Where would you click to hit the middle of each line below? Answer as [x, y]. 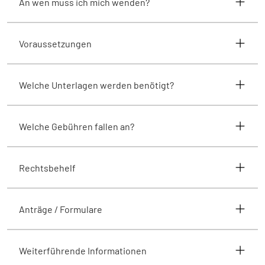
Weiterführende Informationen [83, 250]
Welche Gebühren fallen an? [77, 126]
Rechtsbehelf [47, 167]
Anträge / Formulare [61, 209]
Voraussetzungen [55, 43]
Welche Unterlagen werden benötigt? [96, 85]
